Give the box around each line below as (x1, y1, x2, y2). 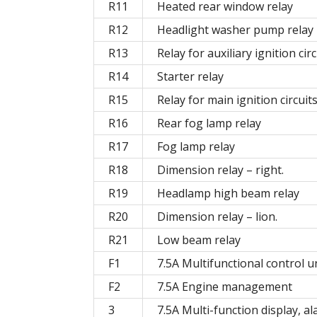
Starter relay (157, 69, 224, 85)
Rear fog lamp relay (157, 115, 261, 132)
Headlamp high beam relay (157, 185, 299, 202)
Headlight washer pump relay (157, 22, 313, 38)
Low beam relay (157, 232, 241, 248)
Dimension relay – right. (157, 162, 284, 178)
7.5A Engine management (157, 279, 292, 295)
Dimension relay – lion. (157, 209, 277, 225)
